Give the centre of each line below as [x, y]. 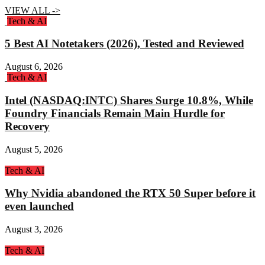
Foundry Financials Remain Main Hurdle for [115, 113]
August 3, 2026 [34, 230]
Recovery [27, 126]
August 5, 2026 [34, 149]
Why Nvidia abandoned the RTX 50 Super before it [130, 193]
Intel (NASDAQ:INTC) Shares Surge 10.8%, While [129, 100]
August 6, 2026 [34, 67]
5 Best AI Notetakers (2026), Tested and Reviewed [125, 44]
